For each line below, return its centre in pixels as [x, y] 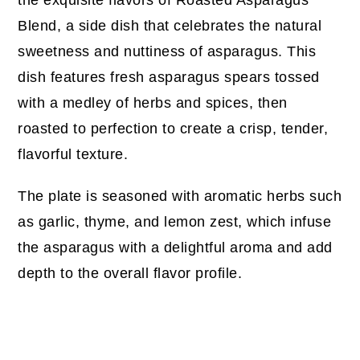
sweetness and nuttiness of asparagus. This [167, 51]
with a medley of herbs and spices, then [153, 102]
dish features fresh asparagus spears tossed [169, 77]
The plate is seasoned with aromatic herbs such [180, 196]
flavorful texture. [73, 154]
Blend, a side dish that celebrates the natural [170, 25]
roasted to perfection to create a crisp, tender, [173, 128]
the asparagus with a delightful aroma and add [175, 247]
